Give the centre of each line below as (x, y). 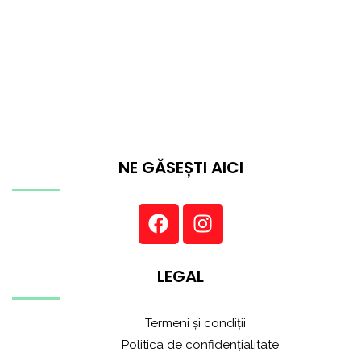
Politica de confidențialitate (180, 344)
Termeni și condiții (180, 323)
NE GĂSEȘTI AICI (180, 167)
